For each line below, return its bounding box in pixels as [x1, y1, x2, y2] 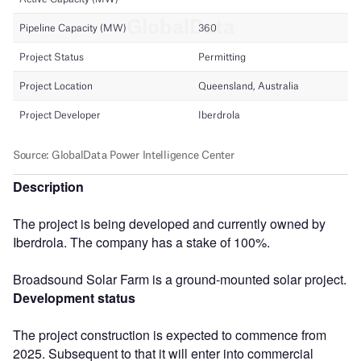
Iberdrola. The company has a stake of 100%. [13, 232, 270, 251]
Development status [13, 288, 135, 307]
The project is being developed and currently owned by [13, 214, 326, 233]
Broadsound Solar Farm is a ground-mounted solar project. [13, 269, 346, 288]
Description [13, 176, 84, 196]
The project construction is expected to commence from [13, 325, 326, 344]
